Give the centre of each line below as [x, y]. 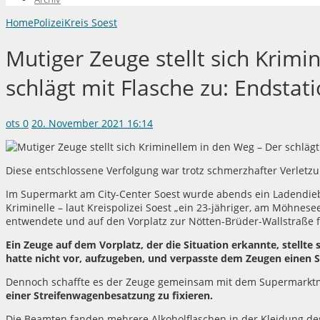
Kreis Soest [91, 22]
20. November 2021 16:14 [92, 124]
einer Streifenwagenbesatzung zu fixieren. [109, 296]
